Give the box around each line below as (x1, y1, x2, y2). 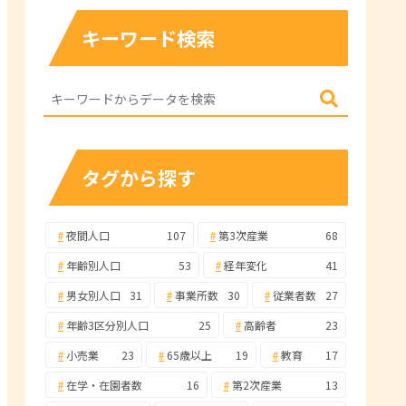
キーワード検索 (82, 24, 215, 52)
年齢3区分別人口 (63, 316, 149, 333)
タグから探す (82, 163, 196, 191)
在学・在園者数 (63, 376, 142, 392)
